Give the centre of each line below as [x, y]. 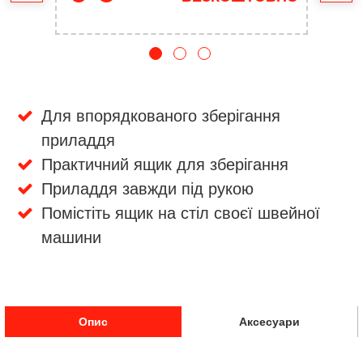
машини [71, 238]
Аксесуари [269, 322]
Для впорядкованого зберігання [161, 116]
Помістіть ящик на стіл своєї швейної [181, 214]
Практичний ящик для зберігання [165, 165]
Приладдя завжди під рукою [147, 189]
